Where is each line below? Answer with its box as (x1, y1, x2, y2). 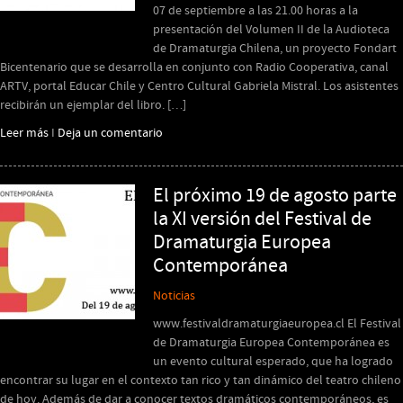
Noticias (153, 288, 195, 304)
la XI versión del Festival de (153, 206, 372, 232)
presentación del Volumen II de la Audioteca (153, 22, 390, 38)
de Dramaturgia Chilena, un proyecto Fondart (153, 40, 397, 57)
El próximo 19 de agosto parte (153, 183, 397, 209)
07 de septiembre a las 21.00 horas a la (153, 3, 358, 19)
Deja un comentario (58, 125, 163, 141)
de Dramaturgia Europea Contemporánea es (153, 335, 390, 351)
